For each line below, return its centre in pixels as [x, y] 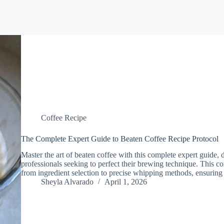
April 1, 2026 [125, 182]
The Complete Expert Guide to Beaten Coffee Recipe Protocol [119, 138]
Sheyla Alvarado [67, 182]
